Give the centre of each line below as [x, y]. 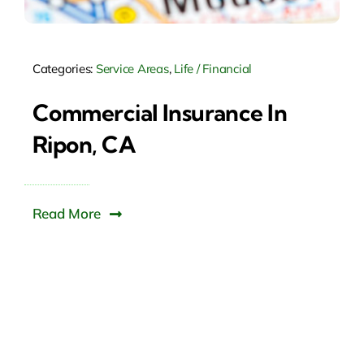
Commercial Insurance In [160, 113]
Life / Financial [213, 68]
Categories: [64, 68]
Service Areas [132, 68]
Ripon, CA [83, 144]
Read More [66, 213]
